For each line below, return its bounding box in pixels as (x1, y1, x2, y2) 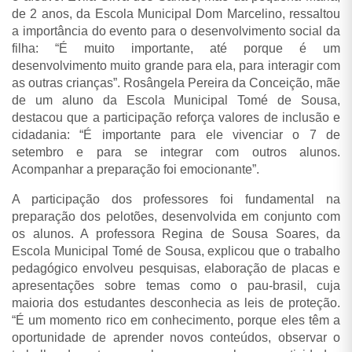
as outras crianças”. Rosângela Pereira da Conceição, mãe (12, 76, 340, 90)
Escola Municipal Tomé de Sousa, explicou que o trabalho (12, 244, 340, 258)
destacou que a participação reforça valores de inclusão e (12, 111, 340, 125)
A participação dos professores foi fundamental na (12, 192, 340, 207)
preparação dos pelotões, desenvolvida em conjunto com (12, 210, 340, 224)
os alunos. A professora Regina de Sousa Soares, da (12, 227, 340, 241)
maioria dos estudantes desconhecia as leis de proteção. (12, 296, 340, 310)
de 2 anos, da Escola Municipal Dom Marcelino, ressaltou (12, 7, 340, 21)
